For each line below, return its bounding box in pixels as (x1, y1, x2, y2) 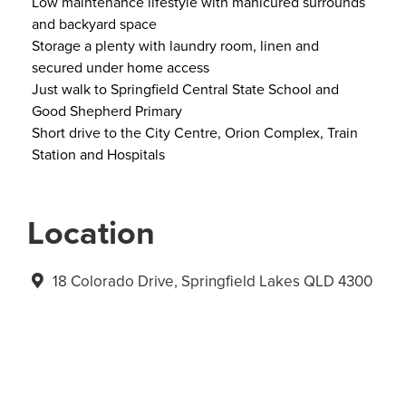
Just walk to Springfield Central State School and (32, 79, 339, 100)
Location (27, 208, 155, 256)
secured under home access (32, 57, 209, 78)
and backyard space (32, 14, 157, 34)
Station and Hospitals (32, 144, 165, 165)
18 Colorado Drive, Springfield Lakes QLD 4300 (48, 269, 372, 292)
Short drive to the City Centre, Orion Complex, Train (32, 122, 358, 143)
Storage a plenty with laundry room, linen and (32, 35, 319, 56)
